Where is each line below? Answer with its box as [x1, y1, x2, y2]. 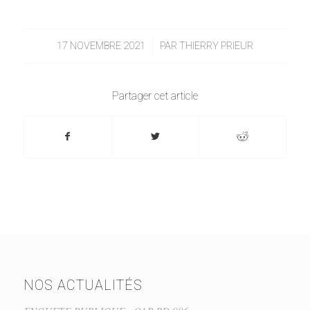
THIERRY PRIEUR [179, 39, 253, 53]
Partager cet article [111, 89, 198, 103]
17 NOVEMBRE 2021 [56, 39, 145, 53]
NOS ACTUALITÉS [23, 277, 143, 294]
